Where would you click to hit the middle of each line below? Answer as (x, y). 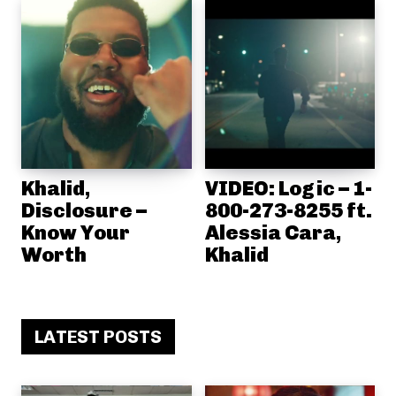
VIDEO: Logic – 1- (288, 188)
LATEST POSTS (98, 336)
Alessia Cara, (273, 232)
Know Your (76, 232)
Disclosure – (84, 210)
